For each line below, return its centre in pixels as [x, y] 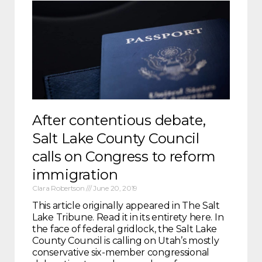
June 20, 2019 [115, 188]
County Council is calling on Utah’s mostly [126, 241]
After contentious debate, [119, 120]
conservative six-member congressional [121, 253]
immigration [75, 175]
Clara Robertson [59, 188]
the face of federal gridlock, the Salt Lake [125, 229]
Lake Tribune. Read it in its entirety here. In [128, 218]
